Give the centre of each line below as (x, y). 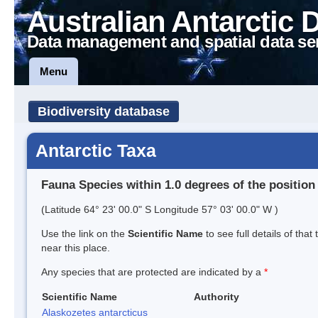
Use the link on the (84, 233)
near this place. (76, 247)
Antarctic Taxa (96, 150)
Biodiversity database (104, 111)
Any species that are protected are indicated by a (153, 272)
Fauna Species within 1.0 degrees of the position (178, 185)
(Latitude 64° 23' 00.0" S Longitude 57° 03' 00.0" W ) (160, 209)
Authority (216, 296)
